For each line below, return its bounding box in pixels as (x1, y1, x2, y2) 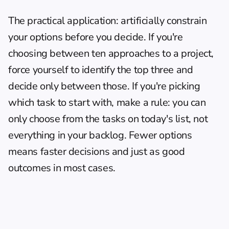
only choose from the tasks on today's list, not (8, 112, 208, 126)
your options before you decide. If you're (8, 30, 183, 44)
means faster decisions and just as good (8, 145, 185, 158)
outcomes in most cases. (8, 161, 116, 175)
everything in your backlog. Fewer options (8, 128, 192, 142)
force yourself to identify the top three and (8, 63, 193, 77)
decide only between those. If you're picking (8, 79, 200, 93)
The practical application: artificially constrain (8, 14, 207, 28)
